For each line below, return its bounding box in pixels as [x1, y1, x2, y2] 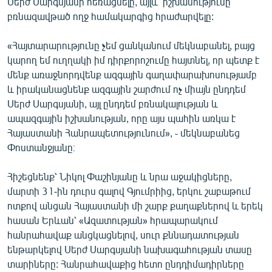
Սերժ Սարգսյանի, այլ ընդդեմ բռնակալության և [7, 97, 218, 109]
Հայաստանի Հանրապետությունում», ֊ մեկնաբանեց [7, 126, 240, 138]
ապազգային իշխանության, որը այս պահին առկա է [7, 112, 236, 124]
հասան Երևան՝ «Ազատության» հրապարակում [7, 214, 218, 226]
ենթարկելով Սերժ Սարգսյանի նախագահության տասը [7, 243, 252, 255]
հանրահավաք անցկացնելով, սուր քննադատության [7, 228, 239, 240]
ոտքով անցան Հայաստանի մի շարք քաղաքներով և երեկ [7, 199, 263, 211]
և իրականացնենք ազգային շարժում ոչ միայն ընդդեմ [7, 83, 246, 95]
